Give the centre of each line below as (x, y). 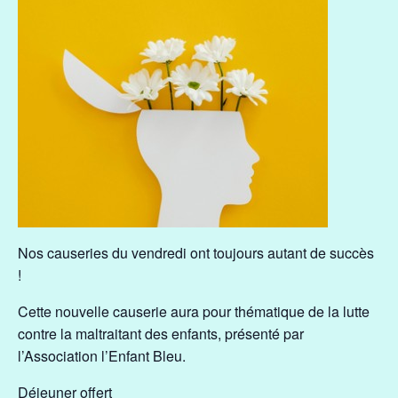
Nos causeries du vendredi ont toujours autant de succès (196, 253)
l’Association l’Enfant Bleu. (102, 356)
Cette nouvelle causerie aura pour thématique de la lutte (194, 311)
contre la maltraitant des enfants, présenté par (161, 334)
